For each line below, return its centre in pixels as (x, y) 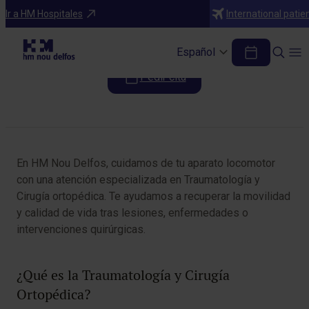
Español (196, 52)
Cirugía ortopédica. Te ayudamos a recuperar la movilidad (153, 196)
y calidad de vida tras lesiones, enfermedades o (132, 213)
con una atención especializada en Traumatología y (138, 180)
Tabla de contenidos (76, 125)
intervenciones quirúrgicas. (81, 229)
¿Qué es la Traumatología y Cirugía (123, 275)
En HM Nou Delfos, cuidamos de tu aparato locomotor (146, 163)
